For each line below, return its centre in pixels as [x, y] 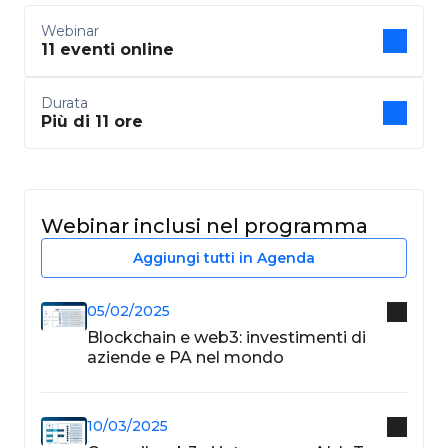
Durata [64, 102]
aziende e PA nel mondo [185, 357]
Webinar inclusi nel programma [204, 225]
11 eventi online [107, 49]
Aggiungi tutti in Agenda [224, 257]
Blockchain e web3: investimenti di [226, 337]
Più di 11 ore [92, 121]
